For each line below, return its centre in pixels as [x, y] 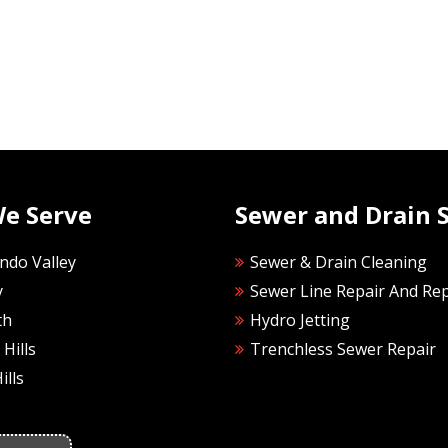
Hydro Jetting [300, 320]
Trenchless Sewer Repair [343, 349]
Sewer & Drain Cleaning [339, 262]
